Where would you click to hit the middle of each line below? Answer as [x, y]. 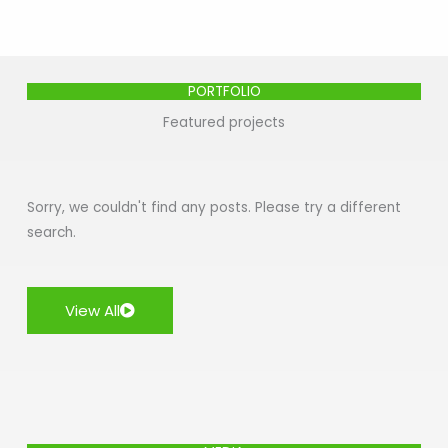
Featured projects [224, 123]
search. [52, 233]
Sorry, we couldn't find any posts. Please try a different [214, 208]
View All [93, 311]
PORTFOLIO [224, 92]
